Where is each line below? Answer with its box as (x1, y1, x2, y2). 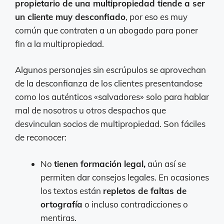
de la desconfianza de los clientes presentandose (15, 78, 202, 89)
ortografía (40, 198, 82, 209)
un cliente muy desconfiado (15, 11, 125, 22)
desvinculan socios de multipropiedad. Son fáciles (15, 118, 205, 129)
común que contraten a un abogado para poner (15, 24, 198, 35)
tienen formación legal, (54, 158, 145, 169)
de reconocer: (15, 132, 66, 143)
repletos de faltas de (103, 185, 186, 196)
